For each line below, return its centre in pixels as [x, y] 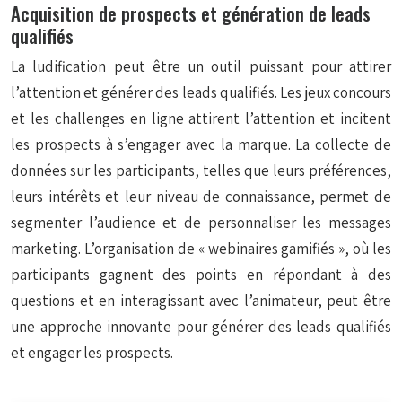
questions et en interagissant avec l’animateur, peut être [201, 301]
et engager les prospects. [92, 353]
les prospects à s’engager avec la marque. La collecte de [201, 144]
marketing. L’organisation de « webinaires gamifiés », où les [201, 249]
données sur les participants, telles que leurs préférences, [201, 170]
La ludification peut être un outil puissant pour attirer [201, 66]
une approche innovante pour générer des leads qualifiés [201, 327]
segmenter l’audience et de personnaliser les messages [201, 223]
